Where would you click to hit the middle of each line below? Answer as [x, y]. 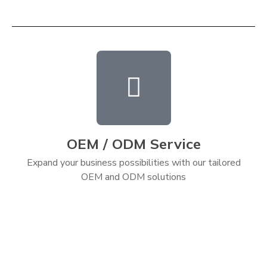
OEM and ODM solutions [133, 177]
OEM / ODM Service [133, 143]
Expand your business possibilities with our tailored [133, 162]
